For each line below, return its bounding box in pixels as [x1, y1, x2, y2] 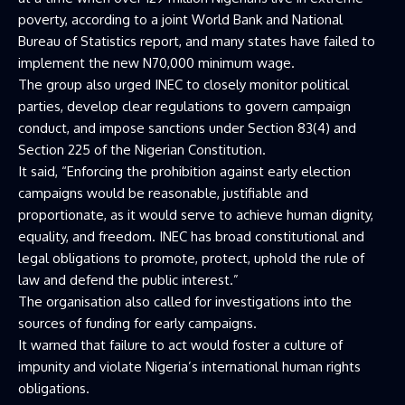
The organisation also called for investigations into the [18, 293, 352, 310]
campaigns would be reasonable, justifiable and [18, 184, 308, 202]
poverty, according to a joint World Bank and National [18, 11, 343, 28]
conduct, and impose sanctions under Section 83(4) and [18, 119, 356, 137]
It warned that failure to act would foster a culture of [18, 336, 343, 353]
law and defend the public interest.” [18, 271, 239, 288]
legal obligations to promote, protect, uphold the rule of [18, 250, 364, 267]
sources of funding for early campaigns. [18, 315, 257, 332]
